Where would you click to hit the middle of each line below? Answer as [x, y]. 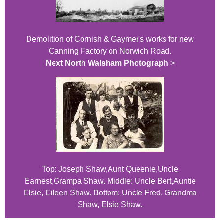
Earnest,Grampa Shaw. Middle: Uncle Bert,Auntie [110, 181]
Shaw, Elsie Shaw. [110, 205]
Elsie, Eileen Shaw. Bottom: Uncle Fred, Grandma [110, 193]
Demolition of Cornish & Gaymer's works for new [110, 39]
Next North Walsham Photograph [107, 63]
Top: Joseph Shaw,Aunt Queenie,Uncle [110, 169]
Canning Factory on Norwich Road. [110, 51]
